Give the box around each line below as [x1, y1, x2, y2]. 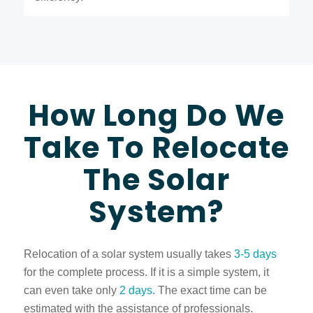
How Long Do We [28, 95, 285, 137]
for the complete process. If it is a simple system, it [23, 265, 269, 278]
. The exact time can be [152, 284, 267, 296]
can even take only [23, 284, 119, 296]
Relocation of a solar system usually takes [23, 247, 231, 260]
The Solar [82, 159, 230, 201]
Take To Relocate [23, 127, 289, 169]
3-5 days [231, 247, 277, 260]
